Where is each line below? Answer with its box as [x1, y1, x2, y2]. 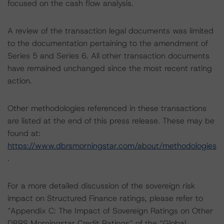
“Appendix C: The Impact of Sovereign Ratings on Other [7, 205, 213, 216]
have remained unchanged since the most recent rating [7, 63, 212, 73]
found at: [7, 128, 40, 138]
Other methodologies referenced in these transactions [7, 103, 206, 113]
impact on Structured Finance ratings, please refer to [7, 193, 203, 203]
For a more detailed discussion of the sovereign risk [7, 180, 195, 191]
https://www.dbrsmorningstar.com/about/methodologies [7, 140, 216, 151]
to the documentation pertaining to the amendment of [7, 38, 208, 48]
